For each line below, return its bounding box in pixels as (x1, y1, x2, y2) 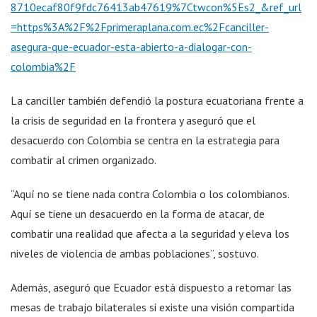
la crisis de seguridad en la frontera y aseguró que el (11, 113, 255, 127)
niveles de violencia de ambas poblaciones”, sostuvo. (11, 246, 259, 260)
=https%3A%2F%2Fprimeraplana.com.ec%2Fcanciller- (11, 19, 269, 34)
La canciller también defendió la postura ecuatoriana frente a (11, 93, 304, 108)
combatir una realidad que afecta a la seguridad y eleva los (11, 226, 289, 241)
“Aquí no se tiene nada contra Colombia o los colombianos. (11, 186, 289, 201)
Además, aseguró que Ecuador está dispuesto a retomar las (11, 279, 292, 294)
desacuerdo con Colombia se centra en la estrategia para (11, 132, 279, 147)
